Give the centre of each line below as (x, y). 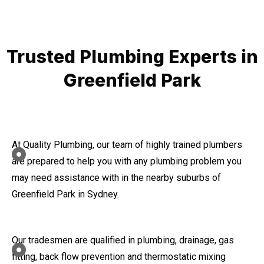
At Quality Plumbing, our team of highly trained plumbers (127, 145)
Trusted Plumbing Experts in (132, 57)
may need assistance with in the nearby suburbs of (116, 178)
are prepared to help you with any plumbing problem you (127, 161)
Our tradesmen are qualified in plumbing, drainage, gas (123, 240)
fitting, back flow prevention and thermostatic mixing (119, 257)
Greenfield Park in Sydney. (65, 194)
